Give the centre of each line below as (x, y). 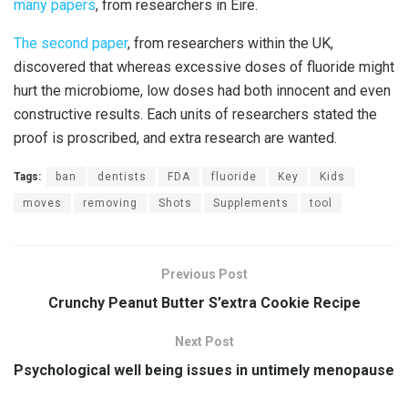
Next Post (204, 342)
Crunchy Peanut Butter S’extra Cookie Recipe (204, 303)
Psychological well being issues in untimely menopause (204, 371)
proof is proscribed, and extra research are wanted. (175, 138)
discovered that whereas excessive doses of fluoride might (204, 67)
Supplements (251, 204)
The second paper (71, 44)
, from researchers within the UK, (230, 44)
